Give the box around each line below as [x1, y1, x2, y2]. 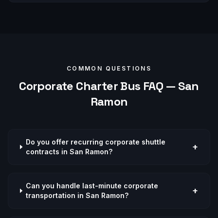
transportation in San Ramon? [25, 191, 128, 200]
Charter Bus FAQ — [73, 78, 178, 93]
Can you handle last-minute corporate [25, 182, 158, 190]
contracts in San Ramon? [26, 147, 113, 156]
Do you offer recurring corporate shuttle [26, 138, 166, 146]
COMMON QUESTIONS [66, 65, 152, 72]
